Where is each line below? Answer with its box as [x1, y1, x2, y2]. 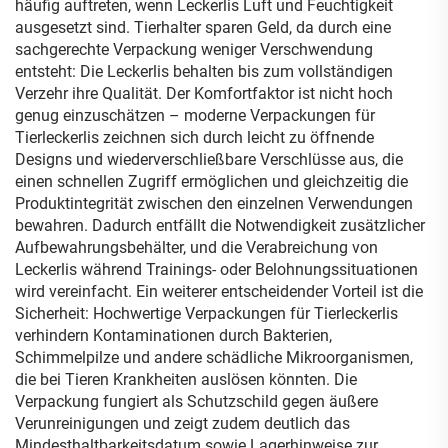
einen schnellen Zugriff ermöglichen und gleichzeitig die [15, 172, 408, 191]
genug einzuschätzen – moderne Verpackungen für [15, 106, 375, 125]
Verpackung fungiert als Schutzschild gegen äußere [15, 392, 378, 411]
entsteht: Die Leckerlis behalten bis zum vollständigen [15, 62, 393, 81]
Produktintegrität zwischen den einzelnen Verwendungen [15, 194, 413, 213]
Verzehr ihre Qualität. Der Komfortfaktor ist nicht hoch [15, 84, 393, 103]
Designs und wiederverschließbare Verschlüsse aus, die [15, 150, 403, 169]
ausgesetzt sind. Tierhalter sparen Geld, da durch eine [15, 18, 391, 37]
